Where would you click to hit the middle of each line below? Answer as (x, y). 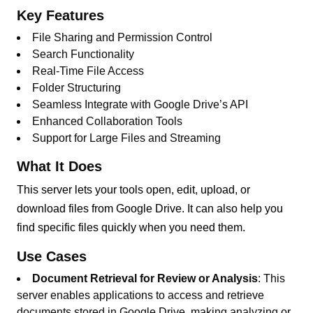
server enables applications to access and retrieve (141, 295)
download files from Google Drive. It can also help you (150, 208)
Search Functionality (83, 54)
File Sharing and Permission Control (123, 37)
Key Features (61, 15)
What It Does (60, 166)
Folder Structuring (77, 87)
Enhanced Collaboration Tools (108, 121)
